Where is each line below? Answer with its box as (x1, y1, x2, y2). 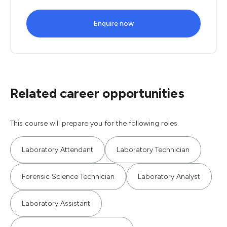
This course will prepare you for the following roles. (10, 119, 179, 128)
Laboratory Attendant (22, 145, 93, 154)
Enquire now (93, 19, 134, 28)
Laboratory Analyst (138, 172, 200, 181)
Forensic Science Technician (22, 172, 115, 181)
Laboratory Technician (117, 145, 190, 154)
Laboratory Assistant (22, 199, 90, 208)
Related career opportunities (10, 85, 184, 101)
